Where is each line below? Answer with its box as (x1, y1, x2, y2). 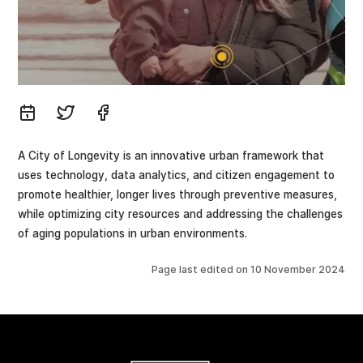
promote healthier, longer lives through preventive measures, (18, 187, 338, 201)
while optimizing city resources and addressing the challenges (18, 207, 344, 220)
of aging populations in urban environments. (18, 226, 248, 240)
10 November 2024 (250, 263, 345, 276)
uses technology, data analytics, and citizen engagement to (18, 168, 335, 181)
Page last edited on (151, 263, 250, 276)
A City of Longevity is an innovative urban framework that (18, 148, 325, 162)
